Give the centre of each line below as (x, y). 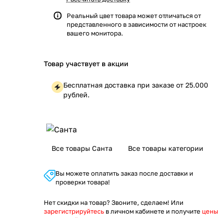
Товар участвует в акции (86, 64)
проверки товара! (83, 182)
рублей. (76, 95)
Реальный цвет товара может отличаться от (134, 16)
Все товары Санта (82, 148)
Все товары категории (166, 148)
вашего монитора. (95, 33)
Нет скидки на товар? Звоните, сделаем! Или (114, 202)
